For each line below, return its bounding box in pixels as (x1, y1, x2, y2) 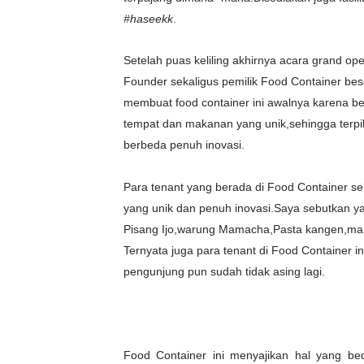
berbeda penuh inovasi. (123, 138, 245, 151)
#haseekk (123, 12, 173, 25)
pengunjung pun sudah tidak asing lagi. (123, 265, 325, 278)
